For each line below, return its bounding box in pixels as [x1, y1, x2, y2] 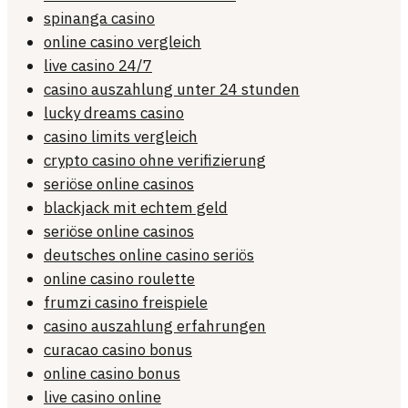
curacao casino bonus [44, 340, 192, 361]
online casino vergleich [44, 32, 201, 53]
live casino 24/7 [44, 56, 152, 76]
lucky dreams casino [44, 103, 184, 124]
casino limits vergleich [44, 127, 198, 148]
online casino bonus [44, 363, 180, 384]
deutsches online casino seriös [44, 245, 254, 266]
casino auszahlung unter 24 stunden [44, 79, 300, 100]
